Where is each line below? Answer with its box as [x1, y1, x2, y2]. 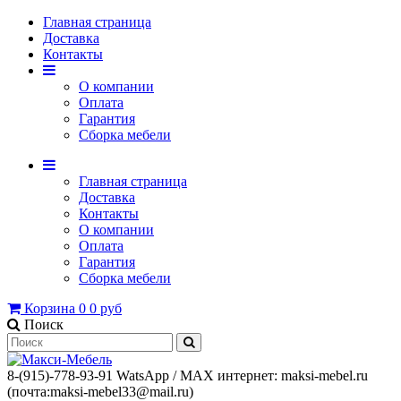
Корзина [24, 301, 75, 316]
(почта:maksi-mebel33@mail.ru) [7, 384, 193, 399]
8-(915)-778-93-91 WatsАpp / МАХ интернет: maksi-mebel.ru [7, 368, 368, 383]
